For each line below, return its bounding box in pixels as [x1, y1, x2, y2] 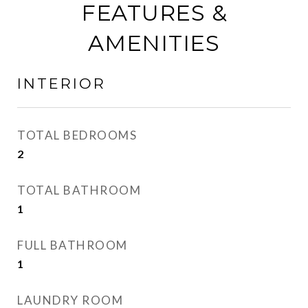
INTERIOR [17, 75, 106, 92]
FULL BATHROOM [17, 238, 128, 252]
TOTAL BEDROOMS [17, 128, 137, 142]
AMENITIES [88, 30, 220, 56]
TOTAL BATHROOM [17, 183, 141, 197]
